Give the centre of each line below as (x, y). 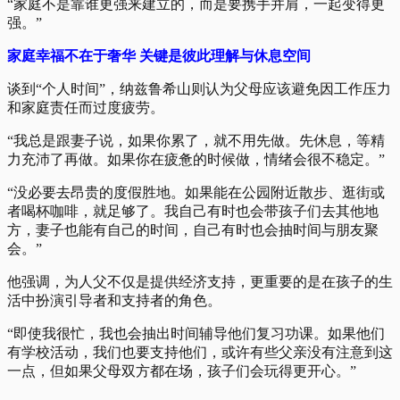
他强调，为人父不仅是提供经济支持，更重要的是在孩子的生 (200, 281)
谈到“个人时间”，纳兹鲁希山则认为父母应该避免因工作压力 (199, 88)
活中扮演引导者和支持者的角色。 (114, 300)
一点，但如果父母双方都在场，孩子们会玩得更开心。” (182, 371)
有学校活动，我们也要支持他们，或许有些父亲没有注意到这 (200, 352)
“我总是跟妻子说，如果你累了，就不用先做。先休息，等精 (196, 140)
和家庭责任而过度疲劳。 (86, 107)
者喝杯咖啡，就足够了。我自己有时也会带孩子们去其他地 (193, 211)
